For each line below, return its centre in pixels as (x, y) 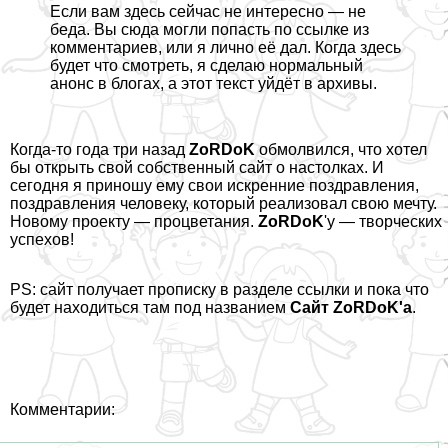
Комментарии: (62, 410)
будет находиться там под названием (150, 308)
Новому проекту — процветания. (134, 222)
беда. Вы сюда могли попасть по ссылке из (209, 30)
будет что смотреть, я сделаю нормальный (206, 66)
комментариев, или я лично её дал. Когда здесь (225, 48)
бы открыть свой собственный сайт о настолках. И (197, 168)
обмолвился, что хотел (341, 150)
